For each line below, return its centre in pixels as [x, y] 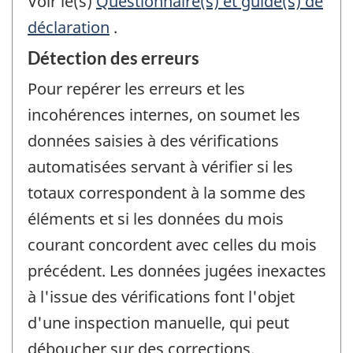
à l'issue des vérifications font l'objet [161, 297]
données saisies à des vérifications [153, 141]
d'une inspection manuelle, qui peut [158, 323]
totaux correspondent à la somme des [167, 193]
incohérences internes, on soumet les [164, 115]
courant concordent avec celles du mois [172, 245]
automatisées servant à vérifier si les [160, 167]
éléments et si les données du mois [156, 219]
